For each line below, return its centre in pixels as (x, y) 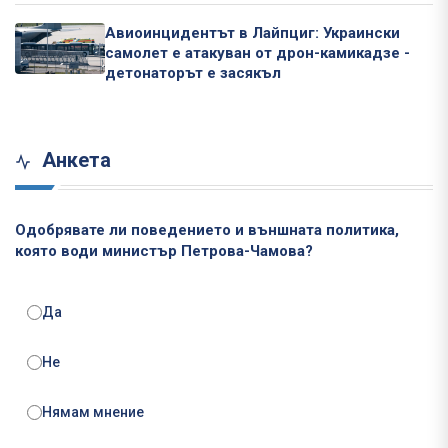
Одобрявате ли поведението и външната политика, (207, 230)
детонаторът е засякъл (193, 73)
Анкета (74, 160)
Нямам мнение (93, 412)
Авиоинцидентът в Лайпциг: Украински (252, 33)
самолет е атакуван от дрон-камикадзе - (257, 53)
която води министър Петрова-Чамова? (164, 251)
